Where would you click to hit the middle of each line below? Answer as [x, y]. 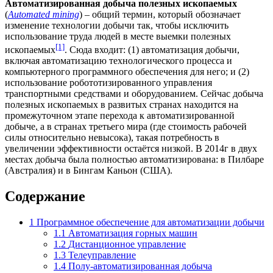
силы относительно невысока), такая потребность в [112, 138]
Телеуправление [102, 255]
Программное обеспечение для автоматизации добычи [151, 222]
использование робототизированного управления [108, 83]
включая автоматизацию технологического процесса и [119, 61]
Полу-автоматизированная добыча [140, 266]
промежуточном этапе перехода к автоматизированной [120, 116]
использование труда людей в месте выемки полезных [118, 36]
